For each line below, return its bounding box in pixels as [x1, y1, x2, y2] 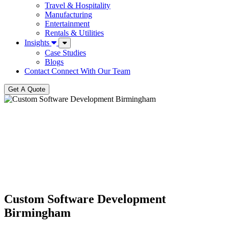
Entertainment [45, 19, 90, 28]
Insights [24, 38, 51, 47]
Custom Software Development [4, 192, 166, 206]
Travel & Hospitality [45, 1, 110, 10]
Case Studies [45, 48, 86, 57]
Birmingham [4, 206, 71, 219]
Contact [24, 67, 51, 75]
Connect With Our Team [51, 67, 130, 75]
